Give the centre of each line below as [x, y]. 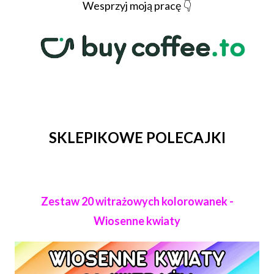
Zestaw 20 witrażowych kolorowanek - [137, 202]
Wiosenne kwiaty [137, 221]
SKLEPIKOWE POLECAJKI [137, 138]
